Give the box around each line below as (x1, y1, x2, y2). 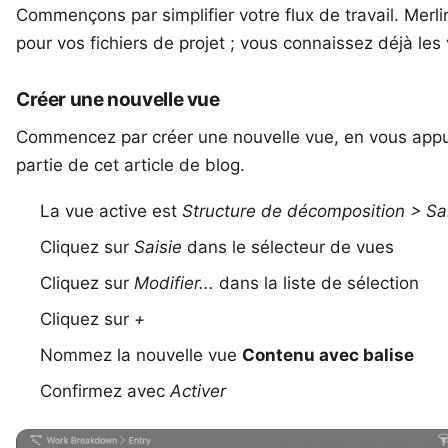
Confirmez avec (40, 381, 170, 401)
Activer (170, 381, 226, 401)
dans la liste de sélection (214, 273, 419, 293)
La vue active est (40, 201, 182, 221)
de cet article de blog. (63, 155, 245, 175)
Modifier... (134, 273, 214, 293)
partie (16, 155, 63, 175)
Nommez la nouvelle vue (40, 345, 242, 365)
